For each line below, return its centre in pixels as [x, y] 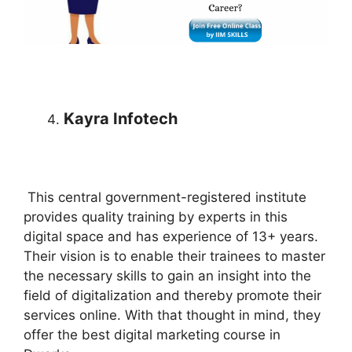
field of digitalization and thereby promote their [172, 295]
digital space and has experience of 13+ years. [171, 236]
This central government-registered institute [165, 197]
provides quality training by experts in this [156, 216]
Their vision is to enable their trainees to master [174, 256]
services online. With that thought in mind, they [172, 315]
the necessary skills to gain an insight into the [167, 275]
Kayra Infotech [121, 118]
